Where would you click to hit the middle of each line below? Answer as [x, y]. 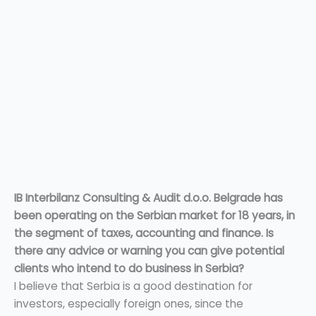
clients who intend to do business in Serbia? [129, 269]
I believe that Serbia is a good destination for [133, 286]
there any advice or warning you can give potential [149, 251]
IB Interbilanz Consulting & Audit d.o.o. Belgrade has [148, 198]
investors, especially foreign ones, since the [129, 304]
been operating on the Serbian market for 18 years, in [154, 216]
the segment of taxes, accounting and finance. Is [144, 233]
